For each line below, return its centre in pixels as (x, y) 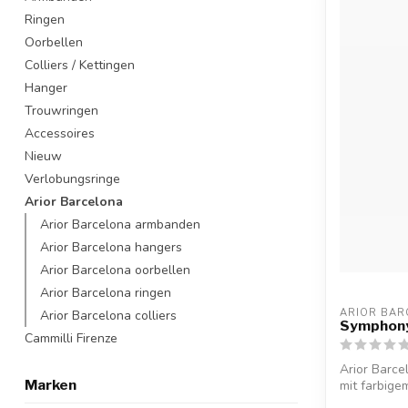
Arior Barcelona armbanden (120, 224)
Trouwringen (61, 111)
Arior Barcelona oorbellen (115, 270)
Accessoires (60, 133)
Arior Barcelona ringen (106, 293)
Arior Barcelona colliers (108, 316)
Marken (51, 385)
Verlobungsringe (72, 179)
